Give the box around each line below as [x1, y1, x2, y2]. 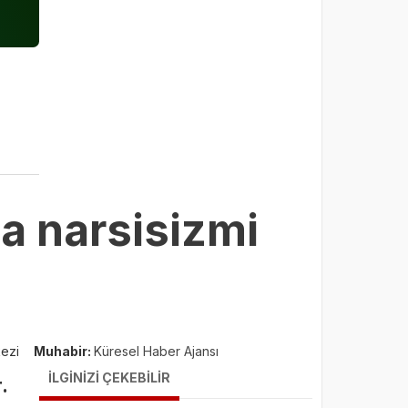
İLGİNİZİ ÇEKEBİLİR [47, 369, 170, 385]
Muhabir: [34, 342, 94, 359]
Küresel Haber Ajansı [94, 342, 219, 359]
